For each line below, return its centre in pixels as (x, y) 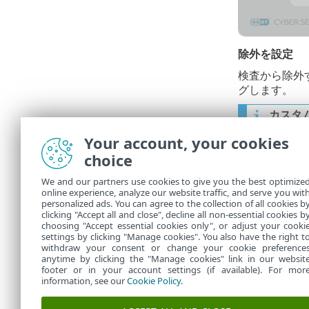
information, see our (84, 281)
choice (108, 160)
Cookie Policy (154, 281)
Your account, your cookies (187, 143)
